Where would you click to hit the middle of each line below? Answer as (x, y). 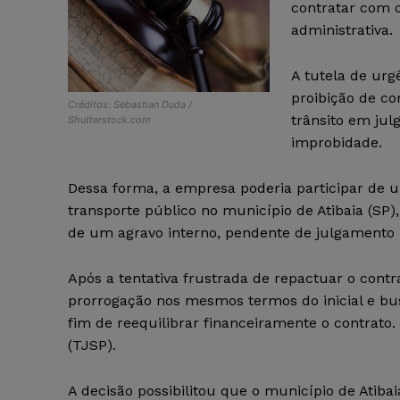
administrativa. (342, 30)
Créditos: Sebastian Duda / (130, 105)
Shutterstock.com (109, 120)
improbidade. (337, 143)
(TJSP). (92, 346)
